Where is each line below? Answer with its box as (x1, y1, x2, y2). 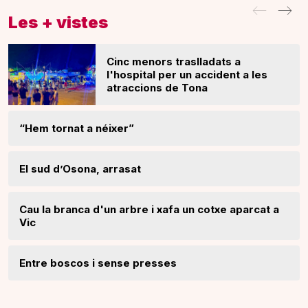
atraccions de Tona (107, 80, 208, 94)
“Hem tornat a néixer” (19, 121, 134, 135)
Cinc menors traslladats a (107, 54, 241, 68)
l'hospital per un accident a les (107, 67, 268, 81)
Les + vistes (8, 12, 108, 32)
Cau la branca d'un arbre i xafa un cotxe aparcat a (19, 202, 279, 216)
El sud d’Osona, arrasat (19, 162, 141, 175)
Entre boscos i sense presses (19, 256, 177, 269)
